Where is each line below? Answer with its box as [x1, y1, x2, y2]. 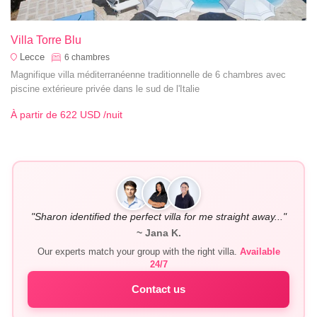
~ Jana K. [136, 226, 181, 238]
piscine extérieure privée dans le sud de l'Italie [11, 83, 200, 94]
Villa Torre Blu [11, 33, 81, 46]
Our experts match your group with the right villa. [37, 246, 237, 257]
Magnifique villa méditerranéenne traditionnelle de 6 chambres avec [11, 69, 286, 80]
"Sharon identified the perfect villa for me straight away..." [30, 210, 287, 222]
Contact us [132, 282, 185, 295]
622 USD [60, 109, 100, 121]
